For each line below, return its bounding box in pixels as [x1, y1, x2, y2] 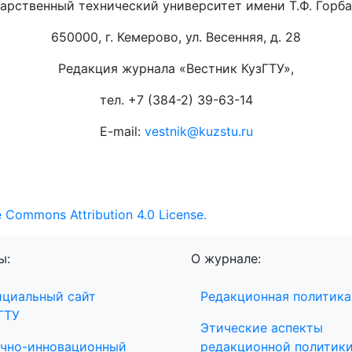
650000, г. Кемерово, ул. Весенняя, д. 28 [51, 29, 301, 46]
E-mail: [99, 123, 145, 140]
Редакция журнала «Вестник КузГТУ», [58, 60, 294, 77]
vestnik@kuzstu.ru [144, 123, 253, 140]
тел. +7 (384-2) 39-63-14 [99, 92, 253, 108]
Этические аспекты [200, 320, 323, 336]
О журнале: [191, 251, 261, 267]
